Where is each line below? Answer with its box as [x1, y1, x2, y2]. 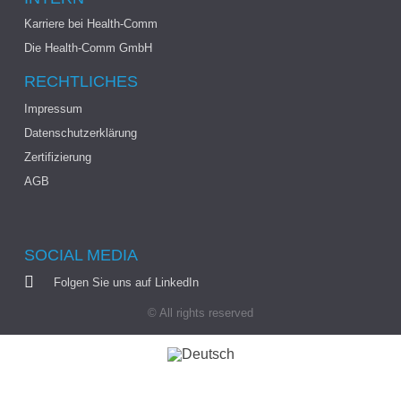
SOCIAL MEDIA [23, 246, 138, 265]
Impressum [23, 102, 82, 116]
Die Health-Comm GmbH [23, 41, 152, 55]
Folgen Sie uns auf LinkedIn [54, 275, 200, 289]
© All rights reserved [148, 305, 253, 320]
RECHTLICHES [23, 73, 138, 91]
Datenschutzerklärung [23, 126, 137, 141]
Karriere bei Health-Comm [23, 17, 158, 31]
